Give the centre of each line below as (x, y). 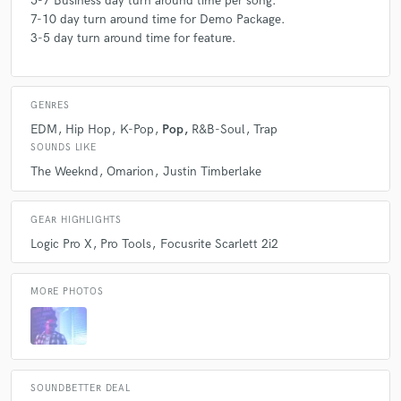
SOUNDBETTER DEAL (81, 389)
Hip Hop (89, 129)
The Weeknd (64, 172)
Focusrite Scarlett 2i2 (219, 243)
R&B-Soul (218, 129)
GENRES (50, 105)
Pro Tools (126, 243)
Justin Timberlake (212, 172)
